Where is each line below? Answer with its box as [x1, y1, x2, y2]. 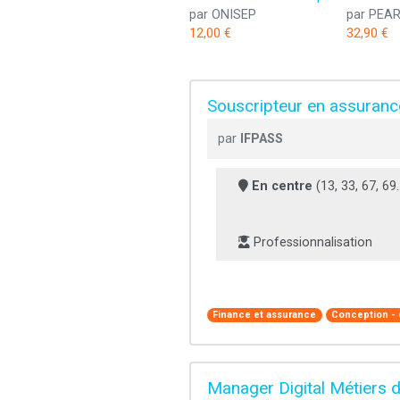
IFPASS [240, 131, 283, 147]
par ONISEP [189, 7, 256, 23]
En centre [252, 179, 312, 195]
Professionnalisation [250, 235, 372, 251]
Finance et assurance [212, 309, 317, 321]
